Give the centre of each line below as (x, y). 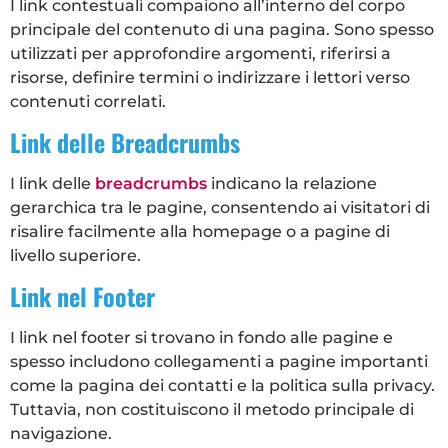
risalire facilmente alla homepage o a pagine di (200, 231)
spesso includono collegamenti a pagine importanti (219, 362)
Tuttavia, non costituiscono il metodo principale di (212, 410)
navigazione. (61, 434)
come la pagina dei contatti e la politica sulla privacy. (222, 386)
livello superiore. (75, 255)
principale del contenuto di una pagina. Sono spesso (222, 29)
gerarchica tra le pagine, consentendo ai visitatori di (220, 207)
